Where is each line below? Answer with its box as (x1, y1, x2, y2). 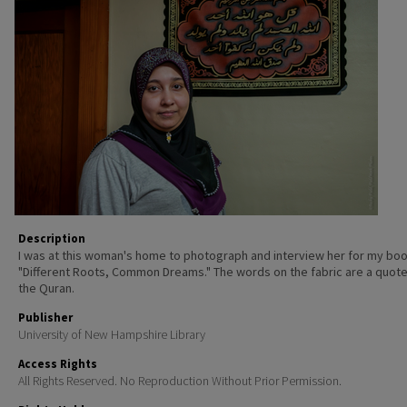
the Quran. (18, 280, 74, 296)
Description (18, 231, 85, 246)
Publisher (18, 310, 73, 325)
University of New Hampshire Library (18, 326, 205, 342)
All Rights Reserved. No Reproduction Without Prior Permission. (18, 372, 342, 389)
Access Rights (18, 356, 97, 372)
